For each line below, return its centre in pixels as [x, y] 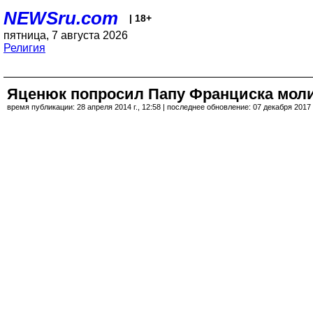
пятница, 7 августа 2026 [66, 35]
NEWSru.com [61, 18]
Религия [24, 48]
